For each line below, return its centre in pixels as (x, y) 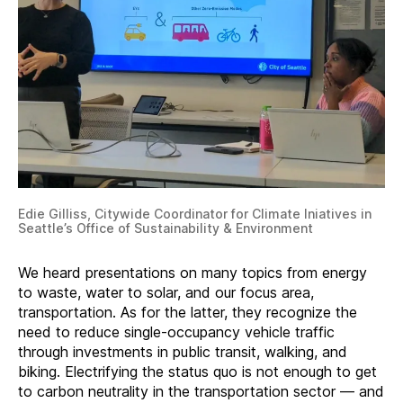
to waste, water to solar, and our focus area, (166, 292)
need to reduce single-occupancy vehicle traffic (176, 331)
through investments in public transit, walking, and (183, 351)
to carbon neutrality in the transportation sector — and (201, 391)
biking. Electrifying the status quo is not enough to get (197, 371)
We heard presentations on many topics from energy (193, 272)
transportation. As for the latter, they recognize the (188, 312)
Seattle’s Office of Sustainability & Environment (166, 228)
